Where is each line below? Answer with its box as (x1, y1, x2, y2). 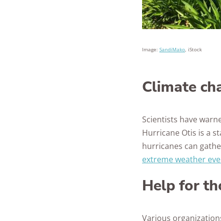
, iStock (185, 46, 202, 53)
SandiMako (159, 46, 185, 53)
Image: (142, 46, 159, 53)
